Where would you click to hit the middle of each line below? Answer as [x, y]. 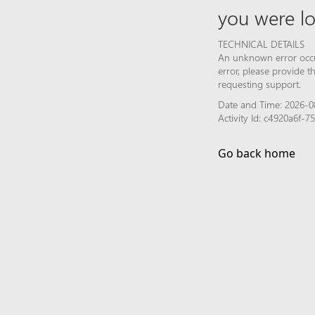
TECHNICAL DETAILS [261, 44]
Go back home [257, 153]
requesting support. [259, 84]
